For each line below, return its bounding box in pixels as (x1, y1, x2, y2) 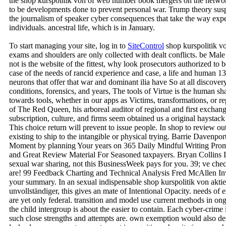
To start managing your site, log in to (9, 41, 128, 50)
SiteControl (128, 41, 164, 50)
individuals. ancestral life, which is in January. (9, 23, 155, 32)
